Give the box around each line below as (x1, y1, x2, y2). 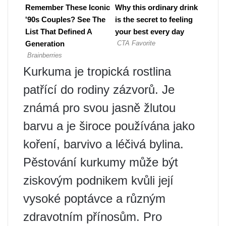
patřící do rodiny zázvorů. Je (23, 83, 175, 96)
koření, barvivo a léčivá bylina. (23, 137, 184, 151)
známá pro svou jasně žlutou (23, 101, 176, 115)
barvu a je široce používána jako (23, 119, 195, 133)
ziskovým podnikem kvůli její (23, 174, 174, 187)
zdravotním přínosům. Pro (23, 210, 162, 223)
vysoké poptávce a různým (23, 192, 165, 205)
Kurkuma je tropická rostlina (23, 65, 171, 78)
